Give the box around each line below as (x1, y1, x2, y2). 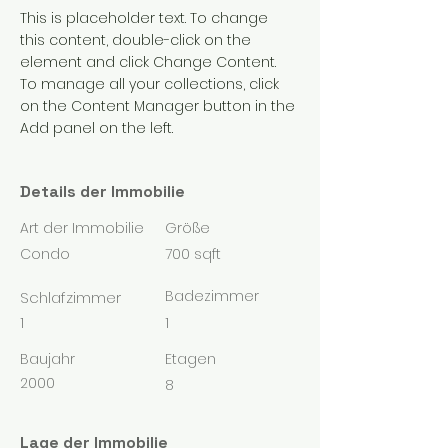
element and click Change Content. (20, 51, 280, 72)
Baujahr (20, 348, 75, 369)
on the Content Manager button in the (20, 95, 299, 116)
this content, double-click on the (20, 29, 255, 50)
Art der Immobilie (20, 217, 144, 238)
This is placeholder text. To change (20, 7, 272, 28)
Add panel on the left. (20, 117, 173, 138)
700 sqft (165, 243, 221, 264)
